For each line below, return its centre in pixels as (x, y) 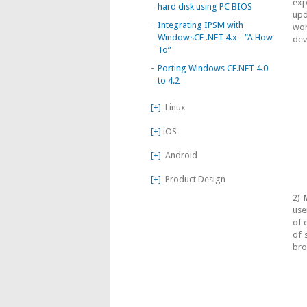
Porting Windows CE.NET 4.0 (213, 68)
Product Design (193, 179)
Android (179, 155)
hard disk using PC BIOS (205, 7)
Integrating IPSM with (200, 25)
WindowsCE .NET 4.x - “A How (215, 37)
